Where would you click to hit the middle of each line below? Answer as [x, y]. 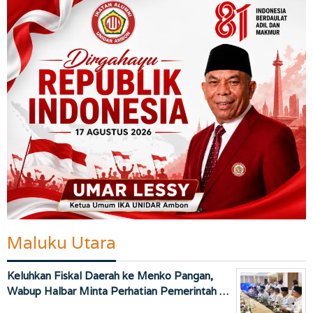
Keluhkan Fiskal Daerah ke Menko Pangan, [110, 275]
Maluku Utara [61, 242]
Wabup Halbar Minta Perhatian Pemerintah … [118, 291]
